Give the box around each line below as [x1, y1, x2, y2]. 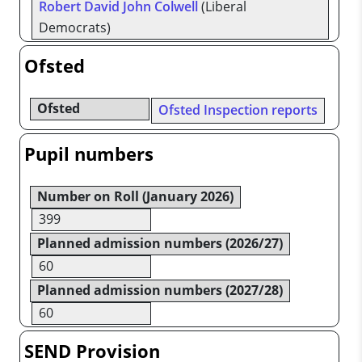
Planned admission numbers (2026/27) [37, 234, 283, 253]
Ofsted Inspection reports [158, 101, 318, 120]
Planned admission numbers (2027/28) [37, 281, 283, 300]
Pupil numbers [24, 141, 154, 167]
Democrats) [39, 19, 111, 37]
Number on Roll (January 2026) [37, 187, 234, 206]
